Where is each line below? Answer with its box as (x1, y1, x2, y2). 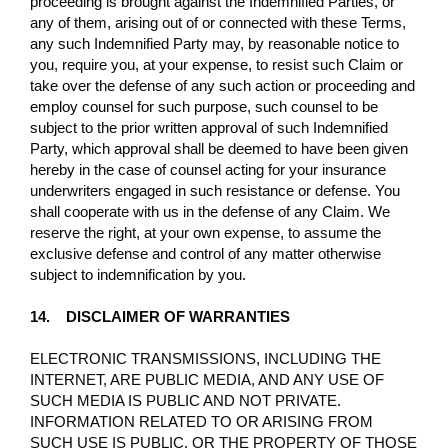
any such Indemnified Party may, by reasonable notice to (30, 34, 399, 52)
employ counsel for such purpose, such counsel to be (30, 97, 378, 115)
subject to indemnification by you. (30, 265, 246, 283)
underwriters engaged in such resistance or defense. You (30, 181, 400, 199)
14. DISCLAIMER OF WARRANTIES (30, 307, 290, 325)
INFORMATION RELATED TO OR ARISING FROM (30, 412, 373, 430)
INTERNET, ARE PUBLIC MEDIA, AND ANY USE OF (30, 370, 384, 388)
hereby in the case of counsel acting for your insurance (30, 160, 386, 178)
